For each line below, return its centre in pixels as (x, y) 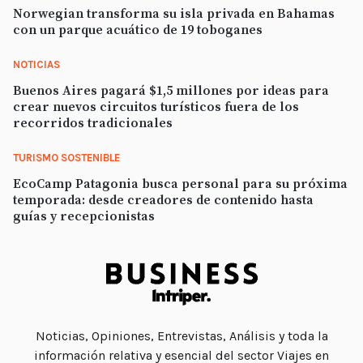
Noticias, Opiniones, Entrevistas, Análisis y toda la (181, 336)
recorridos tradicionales (93, 124)
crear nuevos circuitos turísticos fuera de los (156, 107)
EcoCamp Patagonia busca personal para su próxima (180, 184)
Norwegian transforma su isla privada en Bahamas (174, 14)
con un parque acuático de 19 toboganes (138, 30)
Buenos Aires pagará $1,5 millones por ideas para (171, 91)
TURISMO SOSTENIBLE (66, 158)
